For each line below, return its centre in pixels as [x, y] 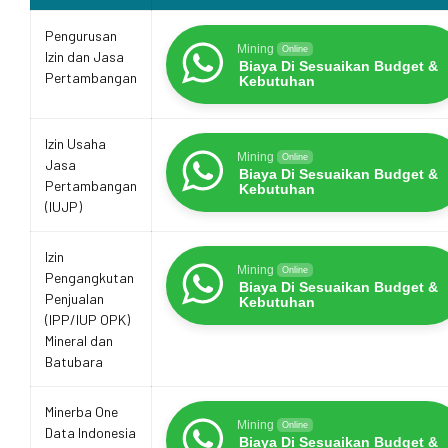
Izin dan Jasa [84, 56]
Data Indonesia [90, 432]
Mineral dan [79, 340]
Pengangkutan [89, 277]
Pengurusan [81, 35]
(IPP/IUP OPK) [87, 319]
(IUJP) [63, 206]
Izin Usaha [75, 143]
